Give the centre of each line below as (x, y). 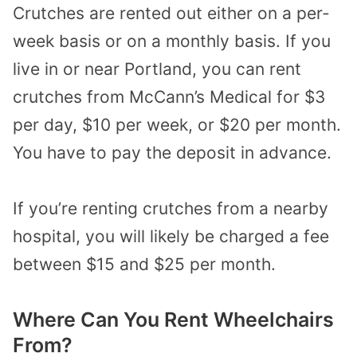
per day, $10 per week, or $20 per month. (177, 124)
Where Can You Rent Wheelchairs (173, 319)
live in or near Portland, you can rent (157, 69)
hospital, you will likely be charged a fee (171, 237)
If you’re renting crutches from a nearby (171, 209)
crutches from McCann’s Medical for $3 (169, 96)
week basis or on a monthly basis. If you (172, 41)
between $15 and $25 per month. (144, 265)
